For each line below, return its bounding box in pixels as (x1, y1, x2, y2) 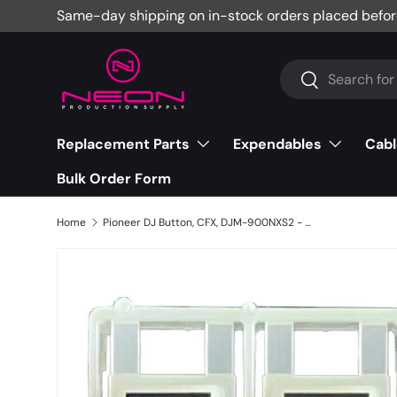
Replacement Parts (57, 135, 190, 153)
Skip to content (81, 25, 175, 41)
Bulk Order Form (57, 169, 171, 188)
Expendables (233, 135, 322, 153)
